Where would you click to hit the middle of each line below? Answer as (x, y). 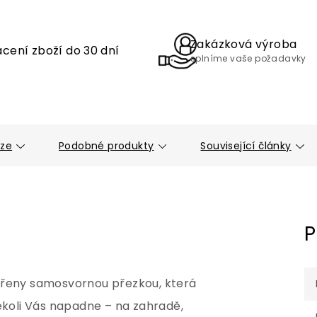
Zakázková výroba (244, 44)
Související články (246, 146)
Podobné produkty (106, 146)
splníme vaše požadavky (248, 58)
